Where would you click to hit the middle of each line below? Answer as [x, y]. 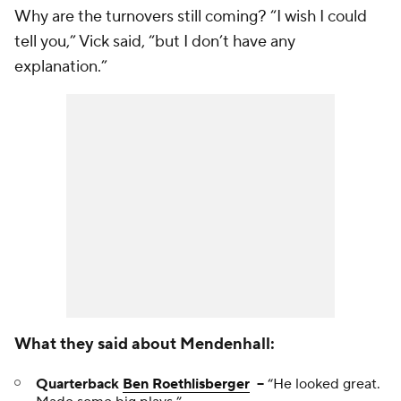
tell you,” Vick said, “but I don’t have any [155, 42]
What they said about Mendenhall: [145, 344]
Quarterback [79, 384]
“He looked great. [322, 384]
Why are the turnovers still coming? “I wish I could [191, 17]
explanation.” [61, 67]
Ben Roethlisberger [186, 384]
